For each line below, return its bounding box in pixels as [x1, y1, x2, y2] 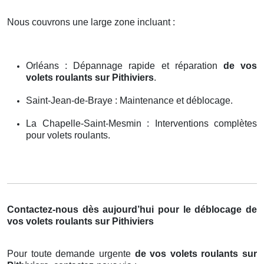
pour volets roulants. [26, 130, 110, 140]
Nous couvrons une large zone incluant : [7, 16, 175, 27]
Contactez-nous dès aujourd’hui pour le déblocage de [7, 204, 257, 214]
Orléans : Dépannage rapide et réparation [26, 60, 223, 71]
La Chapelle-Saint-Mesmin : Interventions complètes [26, 118, 257, 128]
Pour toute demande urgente [7, 248, 135, 259]
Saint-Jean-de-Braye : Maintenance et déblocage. [26, 95, 233, 105]
